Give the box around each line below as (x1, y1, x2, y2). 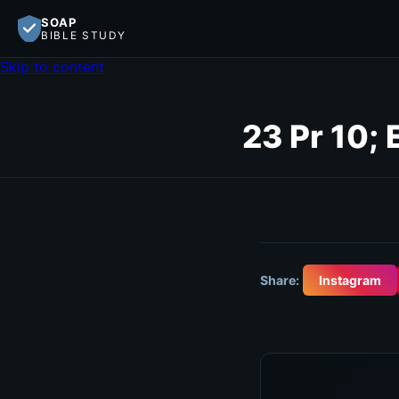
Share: (260, 273, 299, 288)
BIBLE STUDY (41, 29, 126, 42)
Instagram (319, 273, 381, 288)
